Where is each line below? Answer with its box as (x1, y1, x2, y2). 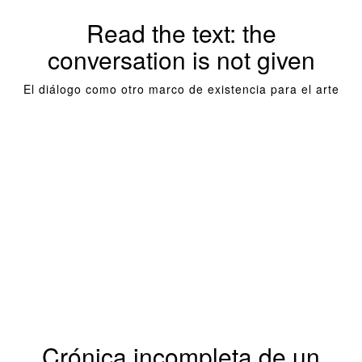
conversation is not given (47, 42, 315, 77)
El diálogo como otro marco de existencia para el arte (23, 81, 339, 97)
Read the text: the (86, 15, 276, 50)
